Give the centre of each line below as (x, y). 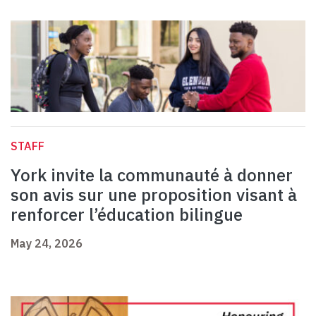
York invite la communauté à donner (152, 175)
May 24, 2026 (47, 244)
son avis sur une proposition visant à (154, 195)
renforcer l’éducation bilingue (127, 215)
